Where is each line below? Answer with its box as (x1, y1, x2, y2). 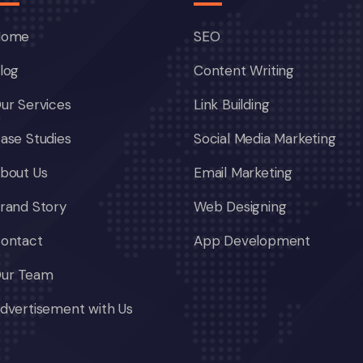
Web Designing (194, 198, 287, 216)
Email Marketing (194, 164, 293, 182)
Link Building (194, 96, 270, 114)
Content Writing (194, 62, 294, 80)
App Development (194, 232, 310, 250)
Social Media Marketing (194, 130, 336, 148)
